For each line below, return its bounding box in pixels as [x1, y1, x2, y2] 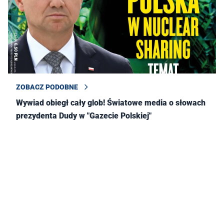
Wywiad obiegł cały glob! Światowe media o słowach [16, 98, 205, 108]
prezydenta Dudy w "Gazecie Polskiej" [16, 111, 151, 121]
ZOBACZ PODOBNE [16, 83, 78, 91]
